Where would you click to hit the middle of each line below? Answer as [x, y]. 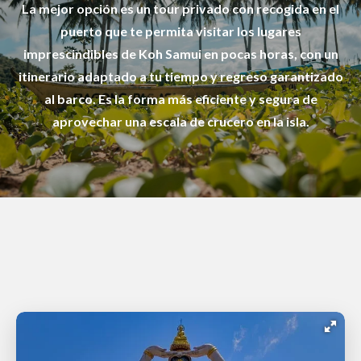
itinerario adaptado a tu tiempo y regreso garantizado [180, 76]
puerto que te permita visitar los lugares [180, 31]
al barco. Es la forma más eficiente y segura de [180, 99]
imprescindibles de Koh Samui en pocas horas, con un [180, 54]
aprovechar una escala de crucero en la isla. [180, 121]
